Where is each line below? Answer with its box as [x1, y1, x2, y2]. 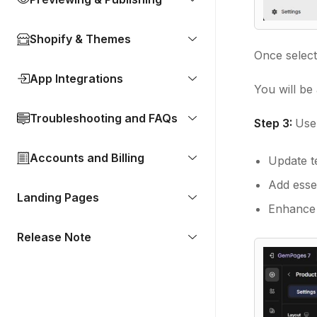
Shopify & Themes [30, 32, 131, 46]
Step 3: [254, 115, 295, 130]
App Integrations [30, 71, 123, 86]
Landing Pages [17, 190, 99, 204]
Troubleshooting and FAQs [30, 111, 178, 125]
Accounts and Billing [30, 151, 144, 165]
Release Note [17, 230, 91, 244]
